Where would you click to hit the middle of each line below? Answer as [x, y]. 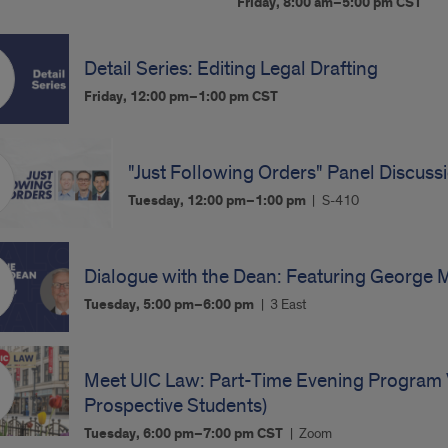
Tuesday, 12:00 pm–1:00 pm [218, 201]
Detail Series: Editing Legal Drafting [231, 69]
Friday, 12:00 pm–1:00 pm [168, 97]
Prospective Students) [176, 406]
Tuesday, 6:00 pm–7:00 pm [171, 434]
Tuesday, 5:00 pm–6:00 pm [171, 305]
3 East [288, 304]
